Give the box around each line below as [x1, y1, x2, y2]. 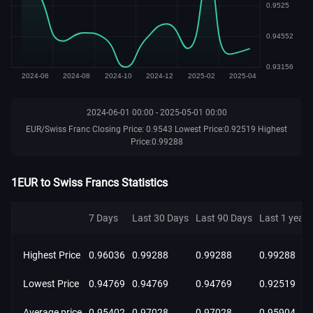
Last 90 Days [196, 212, 252, 224]
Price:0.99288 [130, 137, 183, 147]
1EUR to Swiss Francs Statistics [11, 176, 168, 189]
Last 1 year [259, 212, 307, 224]
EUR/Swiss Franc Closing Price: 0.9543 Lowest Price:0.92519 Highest [26, 124, 287, 134]
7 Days [89, 212, 118, 224]
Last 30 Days [132, 212, 189, 224]
